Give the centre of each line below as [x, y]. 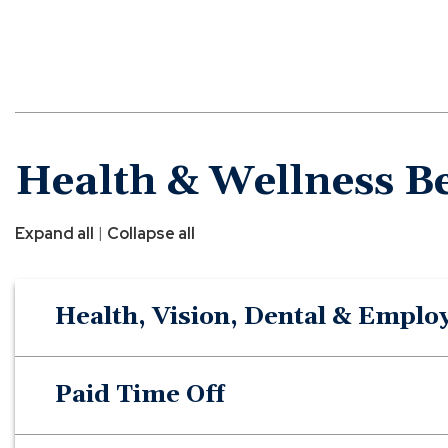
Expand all [54, 233]
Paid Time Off [139, 394]
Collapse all [151, 233]
